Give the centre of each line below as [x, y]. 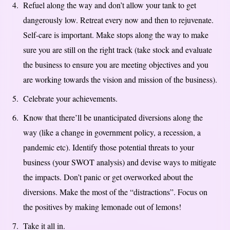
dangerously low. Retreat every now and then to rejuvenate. [118, 20]
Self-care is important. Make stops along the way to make [116, 34]
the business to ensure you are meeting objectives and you [116, 64]
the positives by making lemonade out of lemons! [102, 206]
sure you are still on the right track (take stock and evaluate [118, 49]
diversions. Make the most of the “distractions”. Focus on [115, 191]
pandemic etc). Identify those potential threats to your [109, 147]
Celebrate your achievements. [70, 98]
